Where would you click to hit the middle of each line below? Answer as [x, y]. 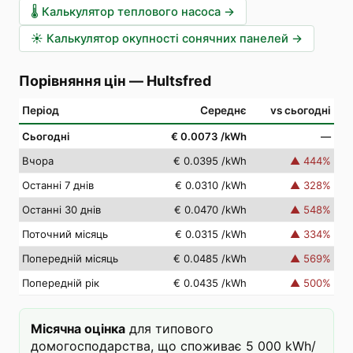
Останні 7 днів [58, 185]
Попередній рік [61, 283]
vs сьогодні [301, 110]
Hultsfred [179, 81]
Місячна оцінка [78, 329]
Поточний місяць [65, 234]
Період [41, 110]
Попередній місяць [70, 258]
